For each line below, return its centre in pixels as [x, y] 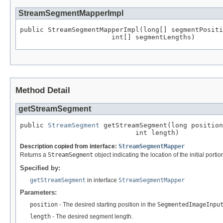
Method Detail [43, 91]
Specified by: [40, 168]
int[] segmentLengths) [108, 37]
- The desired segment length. [92, 217]
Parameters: [38, 193]
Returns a [34, 155]
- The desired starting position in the [108, 205]
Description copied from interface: [69, 147]
